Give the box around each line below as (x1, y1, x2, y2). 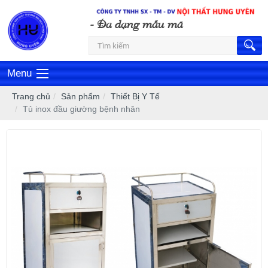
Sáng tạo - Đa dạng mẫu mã (23, 17, 162, 31)
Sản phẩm (61, 92, 100, 102)
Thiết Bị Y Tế (111, 92, 160, 102)
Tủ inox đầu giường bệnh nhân (23, 104, 140, 114)
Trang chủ (12, 92, 50, 102)
